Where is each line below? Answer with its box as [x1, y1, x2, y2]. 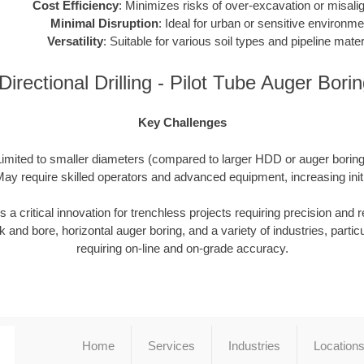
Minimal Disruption [50, 16, 158, 31]
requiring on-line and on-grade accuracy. [76, 241, 288, 256]
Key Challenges [137, 115, 227, 130]
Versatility [47, 34, 103, 49]
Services [147, 338, 195, 353]
